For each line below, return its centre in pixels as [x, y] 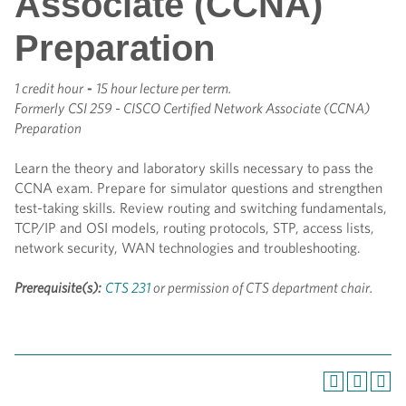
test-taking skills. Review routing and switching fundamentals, [201, 208]
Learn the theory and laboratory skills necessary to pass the [194, 168]
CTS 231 [128, 288]
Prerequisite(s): [58, 288]
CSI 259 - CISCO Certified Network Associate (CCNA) [219, 108]
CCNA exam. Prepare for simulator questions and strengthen [198, 188]
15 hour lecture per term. [164, 88]
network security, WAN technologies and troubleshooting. [188, 248]
